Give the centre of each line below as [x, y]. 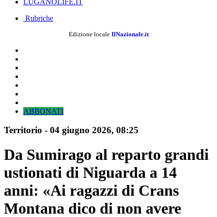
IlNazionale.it [130, 34]
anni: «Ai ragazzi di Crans [91, 191]
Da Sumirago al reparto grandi [106, 155]
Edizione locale [90, 34]
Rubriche [38, 18]
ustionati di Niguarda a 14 [90, 173]
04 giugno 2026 [81, 130]
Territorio [23, 130]
